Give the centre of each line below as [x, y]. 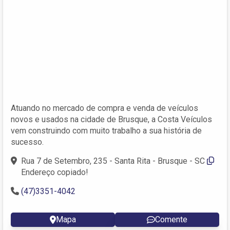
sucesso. [27, 142]
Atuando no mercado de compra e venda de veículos [104, 108]
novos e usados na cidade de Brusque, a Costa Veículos [111, 119]
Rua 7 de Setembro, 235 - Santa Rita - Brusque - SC [113, 161]
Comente [171, 219]
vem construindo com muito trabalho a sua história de [106, 130]
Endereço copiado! [55, 172]
